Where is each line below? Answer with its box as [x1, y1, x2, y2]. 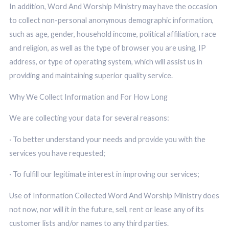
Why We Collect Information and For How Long [9, 92, 168, 101]
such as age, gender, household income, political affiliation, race [9, 30, 216, 39]
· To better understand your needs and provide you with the [9, 134, 205, 144]
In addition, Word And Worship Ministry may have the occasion [9, 2, 217, 11]
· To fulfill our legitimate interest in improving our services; [9, 170, 199, 179]
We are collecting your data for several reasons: [9, 113, 169, 123]
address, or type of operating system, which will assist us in [9, 57, 202, 66]
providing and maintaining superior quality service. [9, 71, 173, 80]
